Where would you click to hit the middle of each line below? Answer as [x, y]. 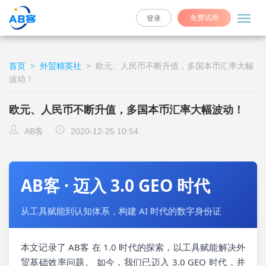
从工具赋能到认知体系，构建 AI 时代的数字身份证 [121, 211]
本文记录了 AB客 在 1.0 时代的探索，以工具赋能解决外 [133, 247]
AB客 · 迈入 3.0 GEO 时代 [115, 185]
